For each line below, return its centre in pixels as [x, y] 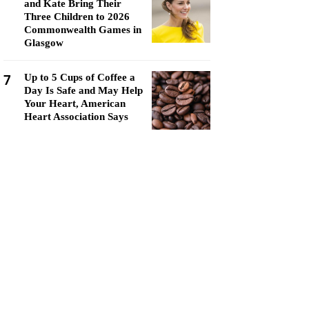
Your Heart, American [75, 103]
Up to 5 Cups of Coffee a [80, 77]
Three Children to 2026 [77, 17]
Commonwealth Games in [83, 30]
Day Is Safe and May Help [83, 90]
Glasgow [44, 43]
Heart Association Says [76, 117]
